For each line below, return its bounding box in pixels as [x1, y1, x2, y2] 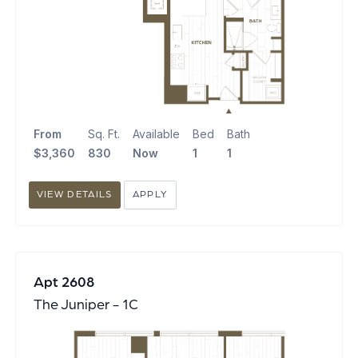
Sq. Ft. [87, 127, 120, 141]
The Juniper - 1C [33, 297, 138, 312]
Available [132, 127, 180, 141]
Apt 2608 [33, 275, 94, 290]
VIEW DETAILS [36, 189, 113, 200]
